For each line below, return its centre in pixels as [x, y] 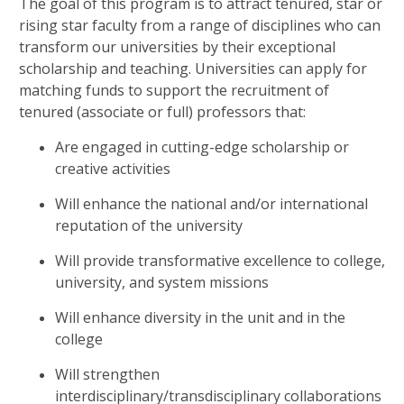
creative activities [113, 169]
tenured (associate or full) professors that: [162, 112]
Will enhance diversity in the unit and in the [200, 317]
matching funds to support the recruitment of [174, 90]
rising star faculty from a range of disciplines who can [200, 25]
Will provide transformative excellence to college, [220, 261]
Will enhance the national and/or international [211, 204]
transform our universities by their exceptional [177, 47]
